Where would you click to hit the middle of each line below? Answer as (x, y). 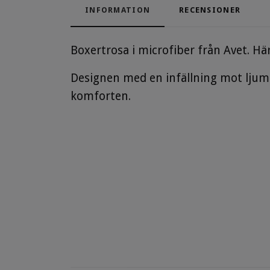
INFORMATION (118, 10)
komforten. (101, 96)
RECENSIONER (210, 10)
